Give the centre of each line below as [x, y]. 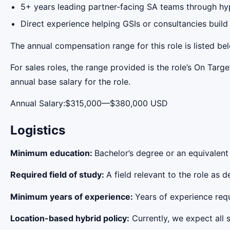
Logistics [38, 130]
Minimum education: [52, 153]
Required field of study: [58, 175]
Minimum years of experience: [73, 196]
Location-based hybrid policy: [70, 218]
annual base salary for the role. [70, 82]
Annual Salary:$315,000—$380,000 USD [89, 103]
